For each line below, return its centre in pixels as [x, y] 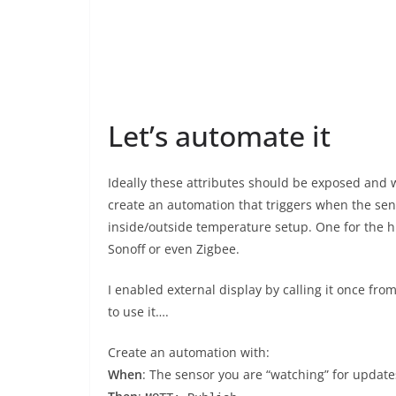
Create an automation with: [189, 352]
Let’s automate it [219, 136]
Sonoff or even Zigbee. [174, 249]
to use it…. [138, 312]
